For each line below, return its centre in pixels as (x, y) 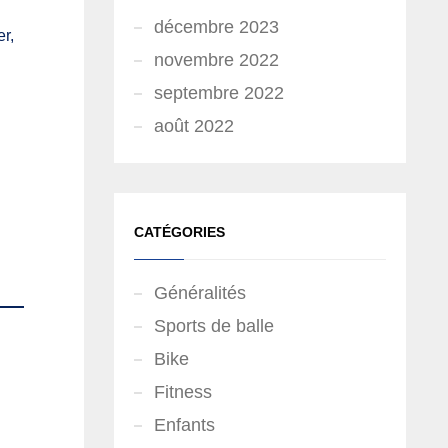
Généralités (199, 293)
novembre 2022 (216, 60)
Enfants (184, 425)
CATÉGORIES (179, 232)
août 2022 (193, 126)
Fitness (182, 392)
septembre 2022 (218, 93)
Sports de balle (213, 326)
